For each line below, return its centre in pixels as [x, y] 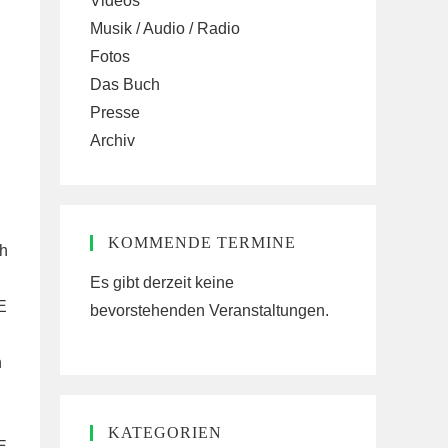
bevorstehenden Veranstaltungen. [209, 310]
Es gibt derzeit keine [162, 282]
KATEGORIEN [165, 432]
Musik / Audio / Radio [165, 28]
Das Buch [125, 84]
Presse [115, 112]
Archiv [112, 140]
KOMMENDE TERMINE [202, 242]
